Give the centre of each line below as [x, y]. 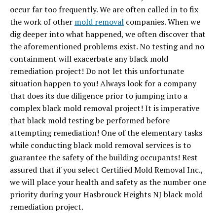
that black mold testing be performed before [90, 120]
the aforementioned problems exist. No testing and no [107, 46]
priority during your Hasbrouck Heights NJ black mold [106, 194]
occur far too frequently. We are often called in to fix [104, 9]
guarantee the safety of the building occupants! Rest [104, 157]
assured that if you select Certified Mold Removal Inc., [106, 170]
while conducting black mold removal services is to [100, 145]
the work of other [42, 22]
